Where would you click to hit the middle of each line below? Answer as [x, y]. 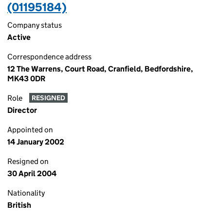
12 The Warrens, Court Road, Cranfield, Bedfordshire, [100, 69]
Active [19, 37]
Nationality [26, 193]
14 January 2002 [36, 142]
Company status [35, 25]
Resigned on [28, 161]
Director [22, 110]
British [19, 205]
